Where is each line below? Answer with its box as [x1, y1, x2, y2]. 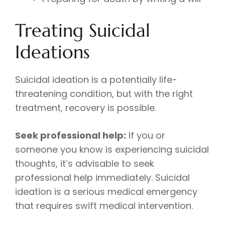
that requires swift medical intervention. [15, 199, 193, 212]
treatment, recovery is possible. [15, 101, 156, 115]
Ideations [15, 41, 90, 64]
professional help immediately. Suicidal [15, 171, 190, 184]
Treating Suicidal [15, 19, 150, 42]
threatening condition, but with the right [15, 87, 193, 100]
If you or [126, 129, 165, 142]
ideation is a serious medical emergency [15, 185, 197, 198]
